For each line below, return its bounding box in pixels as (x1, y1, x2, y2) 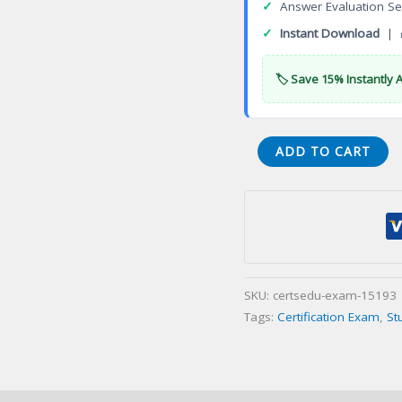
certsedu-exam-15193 (273, 286, 397, 303)
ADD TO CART (275, 143, 371, 161)
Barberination (243, 159, 327, 178)
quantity (243, 245, 293, 264)
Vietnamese (243, 180, 317, 199)
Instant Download (280, 25, 380, 42)
